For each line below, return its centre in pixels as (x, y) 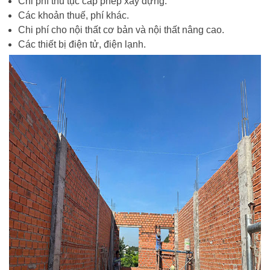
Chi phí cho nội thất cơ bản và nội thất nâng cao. (121, 30)
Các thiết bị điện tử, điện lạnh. (82, 44)
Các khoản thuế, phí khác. (74, 15)
